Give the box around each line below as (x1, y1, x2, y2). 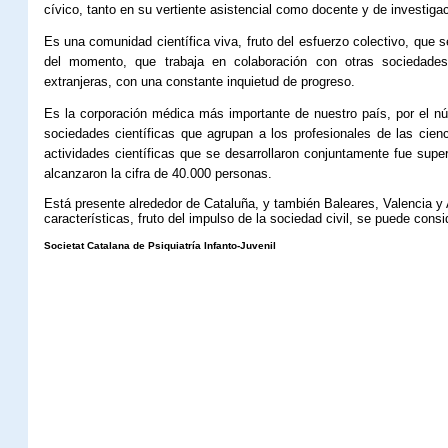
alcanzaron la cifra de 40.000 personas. (43, 166, 272, 181)
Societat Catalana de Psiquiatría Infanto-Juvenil (43, 240, 276, 251)
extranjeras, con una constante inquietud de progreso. (43, 74, 355, 89)
